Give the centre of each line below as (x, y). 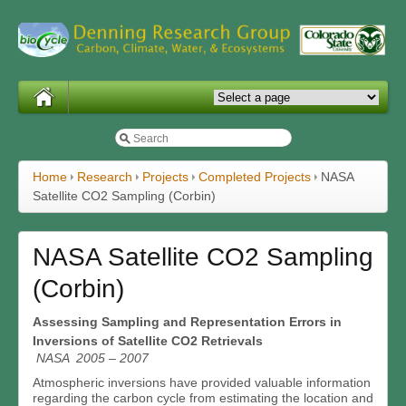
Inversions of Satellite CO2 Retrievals (150, 341)
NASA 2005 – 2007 (92, 358)
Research (105, 177)
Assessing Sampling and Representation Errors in (187, 322)
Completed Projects (255, 177)
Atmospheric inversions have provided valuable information (202, 383)
